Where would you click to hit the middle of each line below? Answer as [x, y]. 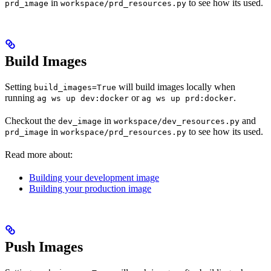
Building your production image [90, 189]
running [21, 98]
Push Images [44, 247]
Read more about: [39, 155]
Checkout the [31, 121]
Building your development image [94, 178]
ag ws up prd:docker [188, 99]
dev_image [80, 122]
